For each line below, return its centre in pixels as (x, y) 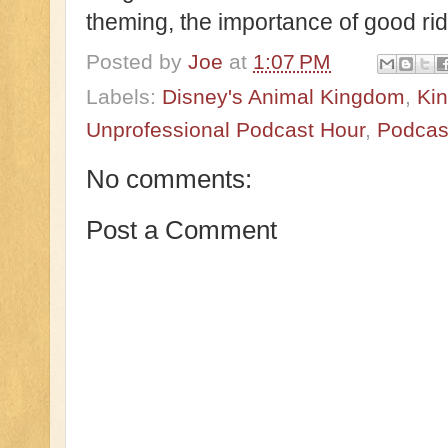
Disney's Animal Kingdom (283, 96)
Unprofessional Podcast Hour (225, 129)
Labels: (124, 96)
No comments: (169, 178)
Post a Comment (181, 229)
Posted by (137, 61)
